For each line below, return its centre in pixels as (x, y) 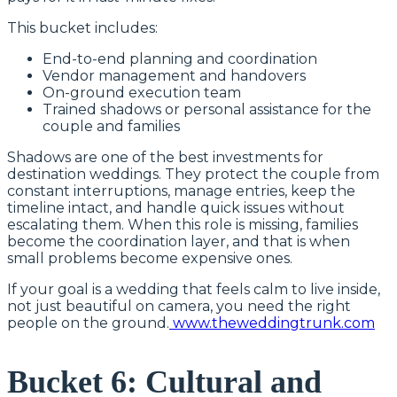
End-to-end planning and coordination (180, 58)
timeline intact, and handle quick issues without (176, 207)
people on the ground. (88, 323)
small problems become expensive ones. (150, 258)
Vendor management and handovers (174, 75)
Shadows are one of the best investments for (165, 157)
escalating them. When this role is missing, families (183, 224)
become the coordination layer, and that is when (179, 241)
